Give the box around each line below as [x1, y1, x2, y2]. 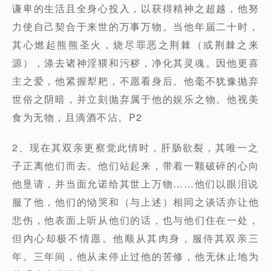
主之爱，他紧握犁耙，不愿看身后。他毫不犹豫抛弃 [12, 74, 259, 88]
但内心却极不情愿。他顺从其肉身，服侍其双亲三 [12, 231, 259, 245]
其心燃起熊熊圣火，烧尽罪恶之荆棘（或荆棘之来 [12, 38, 259, 51]
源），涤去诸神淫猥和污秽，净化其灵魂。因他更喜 [12, 56, 259, 70]
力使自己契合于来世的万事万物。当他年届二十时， [12, 19, 259, 33]
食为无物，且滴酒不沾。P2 [12, 110, 143, 124]
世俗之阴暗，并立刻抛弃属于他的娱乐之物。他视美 [12, 92, 259, 106]
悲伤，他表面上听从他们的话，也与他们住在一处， [12, 213, 259, 227]
